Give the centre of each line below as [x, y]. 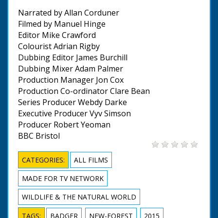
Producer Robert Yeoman [64, 124]
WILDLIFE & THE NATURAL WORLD [79, 197]
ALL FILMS [91, 160]
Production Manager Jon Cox [71, 80]
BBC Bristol [39, 136]
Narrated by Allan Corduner [69, 12]
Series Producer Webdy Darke [73, 102]
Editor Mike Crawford [57, 35]
